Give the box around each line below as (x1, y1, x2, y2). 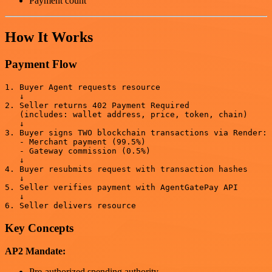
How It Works (5, 29, 93, 46)
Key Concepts (5, 221, 73, 234)
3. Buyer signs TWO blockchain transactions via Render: (5, 127, 267, 137)
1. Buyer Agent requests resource (5, 82, 160, 92)
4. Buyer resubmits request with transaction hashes (5, 164, 248, 174)
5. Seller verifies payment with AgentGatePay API (5, 182, 238, 192)
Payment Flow (5, 58, 77, 71)
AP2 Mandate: (5, 246, 66, 257)
